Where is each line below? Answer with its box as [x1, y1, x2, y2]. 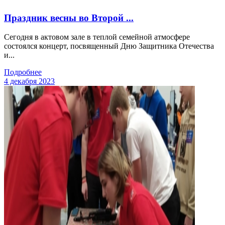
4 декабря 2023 [4, 77, 55, 86]
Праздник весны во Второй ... [4, 12, 134, 23]
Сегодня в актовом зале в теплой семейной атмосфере [4, 33, 190, 42]
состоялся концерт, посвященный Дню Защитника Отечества [4, 42, 214, 51]
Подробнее [4, 68, 42, 77]
